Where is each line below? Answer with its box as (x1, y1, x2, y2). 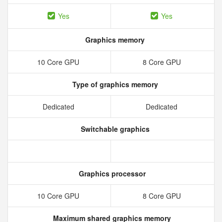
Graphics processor (76, 168, 146, 178)
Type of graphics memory (70, 79, 158, 89)
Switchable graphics (78, 124, 150, 134)
